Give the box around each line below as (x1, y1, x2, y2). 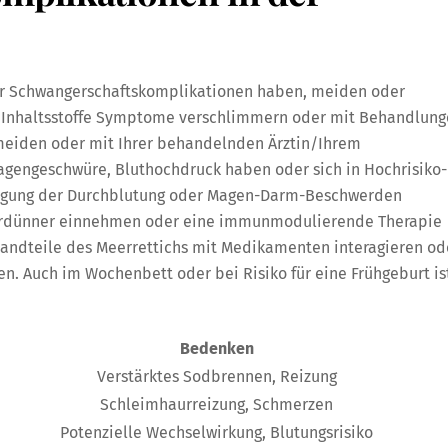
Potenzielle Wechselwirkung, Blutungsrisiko (60, 422, 373, 442)
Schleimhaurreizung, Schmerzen (100, 394, 333, 414)
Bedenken (179, 338, 254, 358)
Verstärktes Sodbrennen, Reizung (96, 366, 337, 386)
